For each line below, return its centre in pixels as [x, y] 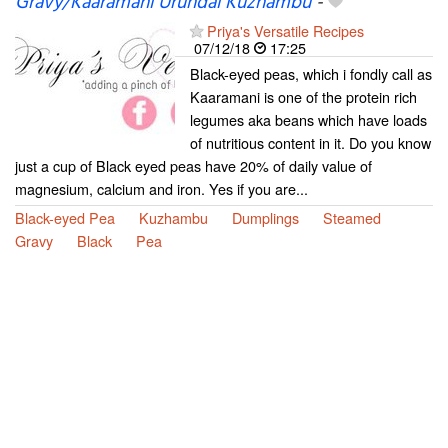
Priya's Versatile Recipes [285, 30]
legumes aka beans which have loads [308, 119]
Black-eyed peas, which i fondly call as [311, 73]
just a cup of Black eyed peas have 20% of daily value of [193, 165]
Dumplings [265, 217]
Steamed [352, 217]
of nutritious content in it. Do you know [310, 142]
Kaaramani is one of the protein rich [303, 96]
